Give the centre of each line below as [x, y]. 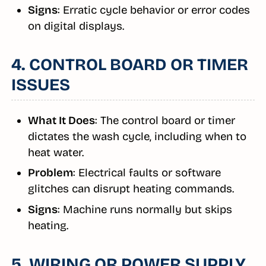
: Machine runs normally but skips [145, 209]
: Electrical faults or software [147, 173]
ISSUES [40, 85]
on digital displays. [76, 26]
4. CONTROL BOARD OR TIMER [129, 64]
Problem [50, 173]
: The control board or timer [165, 120]
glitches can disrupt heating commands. [131, 189]
